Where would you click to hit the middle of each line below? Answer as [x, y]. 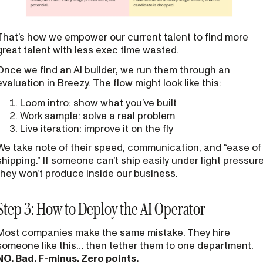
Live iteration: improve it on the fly [96, 129]
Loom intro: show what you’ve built [98, 103]
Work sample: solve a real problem [97, 116]
